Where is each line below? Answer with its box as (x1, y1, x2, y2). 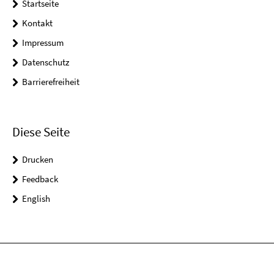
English (22, 193, 50, 205)
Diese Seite (12, 124, 70, 141)
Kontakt (22, 17, 53, 29)
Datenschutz (22, 56, 69, 68)
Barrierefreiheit (22, 75, 80, 87)
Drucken (22, 154, 53, 166)
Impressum (22, 36, 64, 48)
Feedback (22, 173, 58, 185)
